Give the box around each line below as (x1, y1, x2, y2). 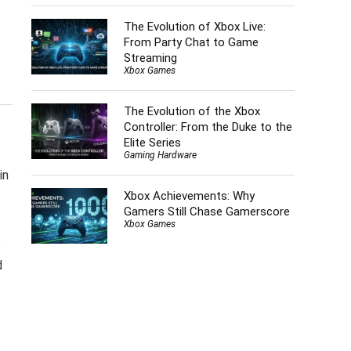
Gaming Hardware (123, 149, 197, 161)
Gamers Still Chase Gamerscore (123, 204, 290, 219)
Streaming (123, 50, 177, 65)
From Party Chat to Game (123, 34, 259, 49)
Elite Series (123, 135, 181, 150)
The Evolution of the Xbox (123, 103, 260, 118)
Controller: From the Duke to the (123, 119, 292, 134)
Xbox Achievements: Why (123, 189, 255, 204)
